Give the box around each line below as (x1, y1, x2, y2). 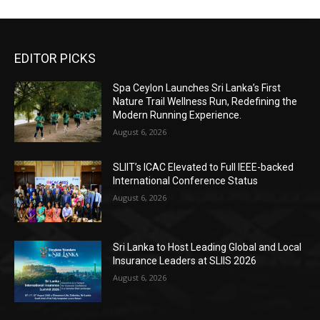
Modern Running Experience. (113, 109, 242, 121)
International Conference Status (113, 175, 259, 187)
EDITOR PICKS (14, 50, 96, 66)
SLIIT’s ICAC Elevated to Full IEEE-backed (113, 161, 294, 174)
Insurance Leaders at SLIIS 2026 (113, 255, 257, 267)
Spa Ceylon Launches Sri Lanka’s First (113, 81, 281, 94)
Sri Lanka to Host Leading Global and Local (113, 241, 302, 254)
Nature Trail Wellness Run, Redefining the (113, 95, 298, 107)
